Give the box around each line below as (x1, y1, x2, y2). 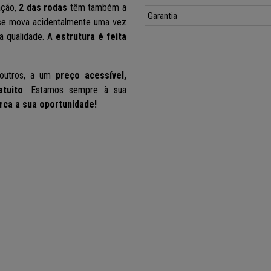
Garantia (148, 10, 177, 22)
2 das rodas (19, 2, 68, 14)
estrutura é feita (55, 31, 126, 43)
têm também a (67, 2, 127, 14)
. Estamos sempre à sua (23, 84, 126, 96)
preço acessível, (56, 70, 127, 82)
